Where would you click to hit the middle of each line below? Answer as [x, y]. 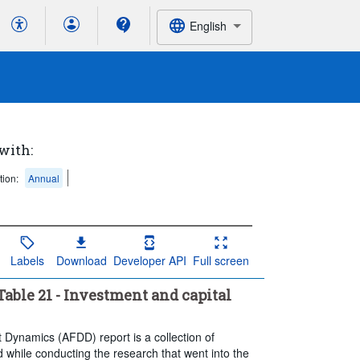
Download [81, 260]
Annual [44, 178]
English [208, 25]
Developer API [149, 260]
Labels [27, 260]
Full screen [221, 260]
